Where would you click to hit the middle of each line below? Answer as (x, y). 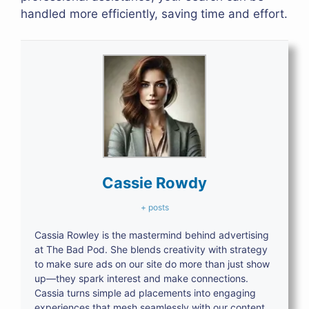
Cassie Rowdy (154, 183)
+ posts (154, 208)
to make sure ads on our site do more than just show (152, 264)
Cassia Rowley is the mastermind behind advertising (152, 235)
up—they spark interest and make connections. (141, 279)
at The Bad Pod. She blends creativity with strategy (151, 250)
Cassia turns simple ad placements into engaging (145, 293)
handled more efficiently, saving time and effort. (154, 13)
